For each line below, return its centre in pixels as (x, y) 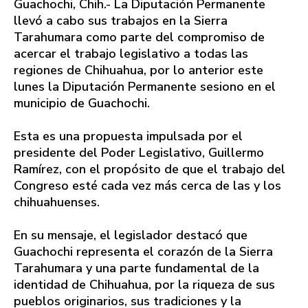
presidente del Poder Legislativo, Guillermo (139, 152)
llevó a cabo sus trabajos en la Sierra (121, 20)
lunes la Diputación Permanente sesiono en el (145, 86)
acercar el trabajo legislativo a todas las (131, 53)
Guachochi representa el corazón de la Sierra (143, 251)
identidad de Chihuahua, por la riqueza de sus (144, 284)
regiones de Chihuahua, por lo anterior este (139, 70)
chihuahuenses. (57, 202)
